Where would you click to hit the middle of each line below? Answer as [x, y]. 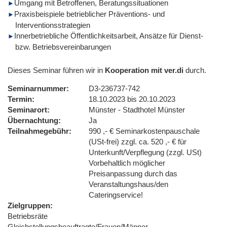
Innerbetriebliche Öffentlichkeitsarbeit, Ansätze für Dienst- [109, 35]
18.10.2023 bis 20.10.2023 [132, 99]
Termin [20, 99]
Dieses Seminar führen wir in [56, 70]
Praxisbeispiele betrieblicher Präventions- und [89, 14]
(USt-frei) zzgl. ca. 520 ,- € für [138, 141]
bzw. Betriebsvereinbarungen [63, 47]
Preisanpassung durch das [133, 173]
